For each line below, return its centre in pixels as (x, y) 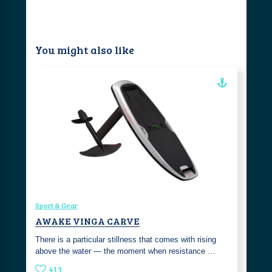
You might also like (84, 50)
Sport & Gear (56, 205)
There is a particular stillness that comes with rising (125, 239)
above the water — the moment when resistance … (125, 251)
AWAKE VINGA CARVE (87, 220)
